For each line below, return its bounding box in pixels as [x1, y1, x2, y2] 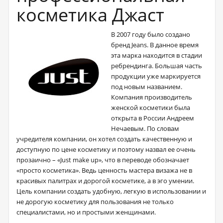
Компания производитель [111, 93, 192, 102]
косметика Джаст [16, 2, 169, 27]
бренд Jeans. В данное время [111, 40, 199, 49]
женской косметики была [111, 103, 190, 112]
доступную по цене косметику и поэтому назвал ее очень [16, 145, 196, 154]
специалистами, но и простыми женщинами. [16, 208, 156, 217]
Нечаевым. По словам [111, 124, 179, 133]
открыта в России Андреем [111, 113, 194, 122]
